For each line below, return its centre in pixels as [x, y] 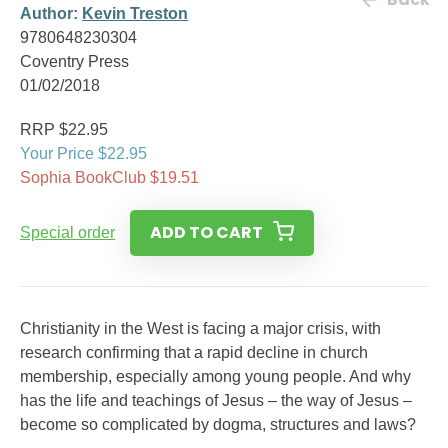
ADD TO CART [206, 232]
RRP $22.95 [64, 129]
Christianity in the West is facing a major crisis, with [200, 328]
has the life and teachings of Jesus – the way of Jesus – [216, 400]
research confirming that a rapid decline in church [194, 352]
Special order [67, 232]
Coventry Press [74, 61]
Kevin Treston [135, 13]
